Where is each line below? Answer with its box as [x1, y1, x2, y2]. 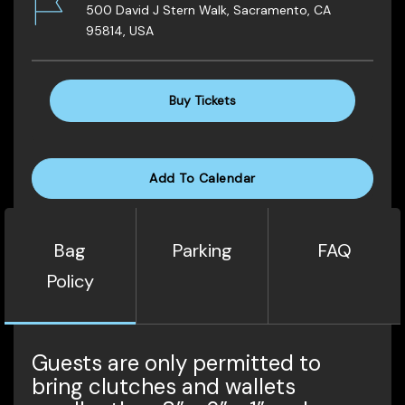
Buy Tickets [169, 91, 236, 108]
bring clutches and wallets [32, 372, 296, 400]
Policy [46, 268, 94, 293]
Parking [172, 238, 232, 262]
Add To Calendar [149, 169, 256, 186]
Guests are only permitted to [32, 348, 321, 377]
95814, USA [86, 22, 154, 39]
